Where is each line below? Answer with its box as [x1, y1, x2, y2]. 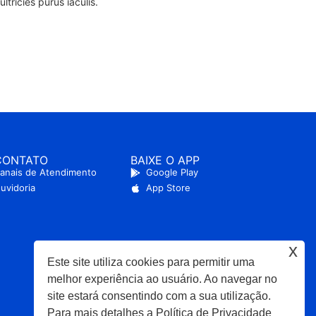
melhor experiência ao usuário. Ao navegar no [47, 272, 278, 285]
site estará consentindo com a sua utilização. [47, 289, 272, 302]
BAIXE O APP [130, 153, 200, 167]
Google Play [146, 166, 199, 178]
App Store [146, 182, 191, 193]
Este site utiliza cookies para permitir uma [47, 255, 255, 268]
